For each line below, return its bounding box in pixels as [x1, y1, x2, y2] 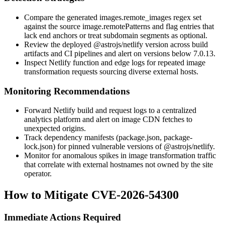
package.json [119, 133, 160, 142]
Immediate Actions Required [4, 212, 121, 223]
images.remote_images [99, 13, 171, 22]
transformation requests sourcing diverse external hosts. [24, 67, 198, 76]
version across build [143, 40, 208, 49]
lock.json [24, 142, 53, 151]
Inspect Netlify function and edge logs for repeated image [24, 58, 205, 67]
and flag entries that [150, 22, 214, 31]
